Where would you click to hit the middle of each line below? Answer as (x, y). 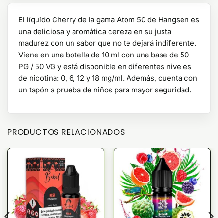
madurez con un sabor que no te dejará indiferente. (107, 43)
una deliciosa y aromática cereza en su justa (95, 32)
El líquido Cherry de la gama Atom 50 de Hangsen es (109, 20)
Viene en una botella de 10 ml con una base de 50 (104, 55)
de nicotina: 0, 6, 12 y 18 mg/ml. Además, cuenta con (108, 78)
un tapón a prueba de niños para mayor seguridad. (105, 90)
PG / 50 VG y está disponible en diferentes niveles (105, 67)
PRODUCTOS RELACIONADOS (66, 132)
